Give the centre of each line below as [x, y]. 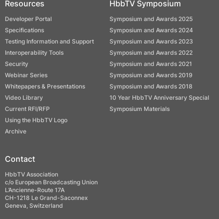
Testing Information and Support [49, 41]
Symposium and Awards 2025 [151, 19]
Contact [20, 159]
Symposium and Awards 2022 [151, 53]
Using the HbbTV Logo [36, 120]
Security [17, 64]
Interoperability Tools [34, 53]
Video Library [24, 98]
